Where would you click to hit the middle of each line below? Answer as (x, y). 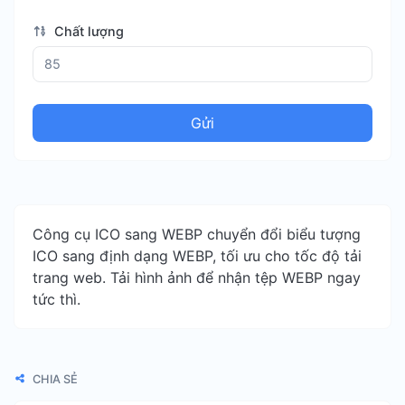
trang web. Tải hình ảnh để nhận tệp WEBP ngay (197, 277)
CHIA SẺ (54, 379)
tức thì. (57, 299)
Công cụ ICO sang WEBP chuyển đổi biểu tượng (197, 234)
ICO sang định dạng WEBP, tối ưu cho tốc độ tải (197, 255)
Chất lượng (87, 31)
